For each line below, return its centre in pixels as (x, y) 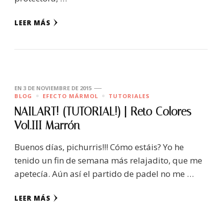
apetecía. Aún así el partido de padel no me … (104, 173)
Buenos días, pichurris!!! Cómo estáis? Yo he (99, 147)
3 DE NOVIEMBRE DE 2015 (57, 88)
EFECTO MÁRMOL (70, 96)
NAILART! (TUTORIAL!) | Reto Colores (103, 111)
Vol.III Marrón (47, 125)
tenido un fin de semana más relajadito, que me (108, 160)
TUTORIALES (129, 96)
